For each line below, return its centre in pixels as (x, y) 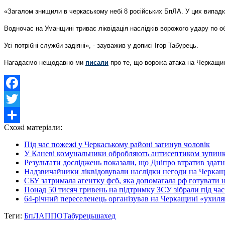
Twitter (15, 115)
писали (97, 62)
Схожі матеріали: (33, 127)
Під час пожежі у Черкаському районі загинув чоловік (117, 144)
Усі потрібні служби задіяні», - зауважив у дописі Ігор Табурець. (101, 45)
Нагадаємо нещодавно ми (45, 62)
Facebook (20, 98)
